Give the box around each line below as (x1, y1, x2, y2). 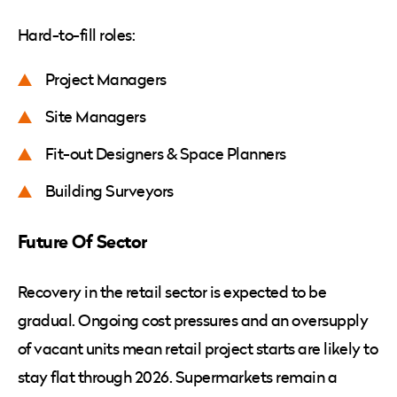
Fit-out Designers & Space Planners (45, 143, 290, 166)
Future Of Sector (18, 229, 152, 255)
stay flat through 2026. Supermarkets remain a (18, 366, 338, 389)
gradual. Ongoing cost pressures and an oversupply (18, 309, 369, 332)
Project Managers (45, 68, 170, 91)
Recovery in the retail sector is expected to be (18, 281, 327, 304)
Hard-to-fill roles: (18, 24, 138, 47)
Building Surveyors (45, 180, 177, 203)
